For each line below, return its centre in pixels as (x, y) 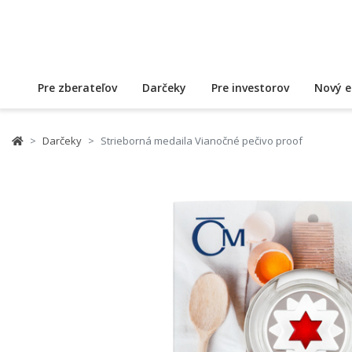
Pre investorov (250, 88)
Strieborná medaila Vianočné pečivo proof (202, 141)
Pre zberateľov (77, 88)
